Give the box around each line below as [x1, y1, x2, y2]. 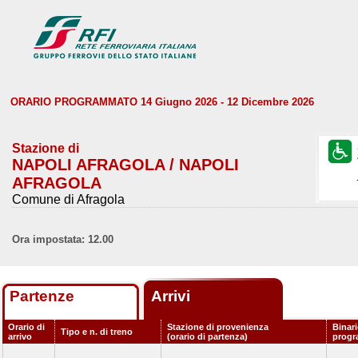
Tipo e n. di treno [61, 327, 133, 336]
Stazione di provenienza [167, 322, 268, 332]
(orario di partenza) [167, 332, 248, 341]
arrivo [8, 332, 32, 341]
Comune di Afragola [12, 193, 125, 206]
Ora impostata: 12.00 [12, 233, 113, 245]
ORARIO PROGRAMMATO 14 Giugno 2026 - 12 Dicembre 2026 [10, 96, 314, 108]
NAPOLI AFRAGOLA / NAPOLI [12, 156, 239, 173]
